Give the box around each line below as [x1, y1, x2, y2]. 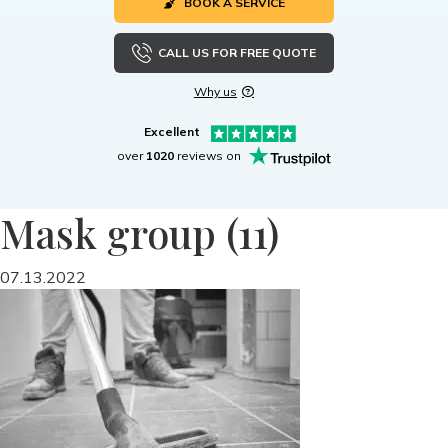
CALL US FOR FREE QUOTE [158, 44, 316, 60]
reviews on [174, 147, 244, 163]
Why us [194, 83, 237, 99]
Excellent [144, 124, 200, 140]
